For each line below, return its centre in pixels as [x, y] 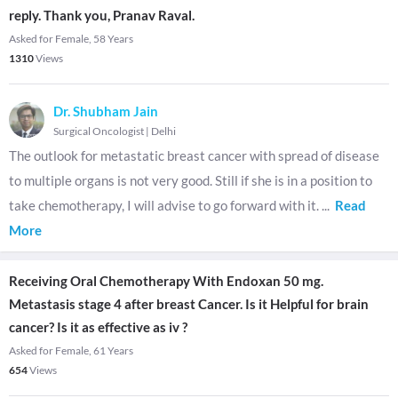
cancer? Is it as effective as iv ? [98, 327]
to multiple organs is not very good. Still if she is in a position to [191, 180]
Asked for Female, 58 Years [71, 39]
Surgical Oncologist [99, 131]
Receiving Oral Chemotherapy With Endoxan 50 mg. [166, 281]
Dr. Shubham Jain [106, 111]
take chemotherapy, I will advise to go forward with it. [165, 205]
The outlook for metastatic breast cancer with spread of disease [194, 155]
